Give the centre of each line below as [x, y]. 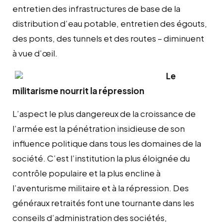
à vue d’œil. [35, 53]
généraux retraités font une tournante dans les [103, 202]
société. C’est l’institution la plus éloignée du [101, 158]
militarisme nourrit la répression [78, 90]
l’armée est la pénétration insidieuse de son [99, 128]
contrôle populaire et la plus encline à [86, 173]
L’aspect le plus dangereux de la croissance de [104, 113]
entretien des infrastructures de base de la [96, 8]
